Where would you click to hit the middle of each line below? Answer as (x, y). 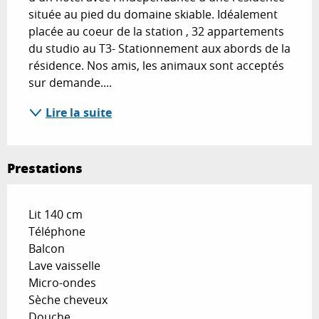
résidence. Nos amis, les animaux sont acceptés (156, 66)
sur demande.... (70, 83)
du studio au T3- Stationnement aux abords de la (159, 49)
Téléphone (57, 232)
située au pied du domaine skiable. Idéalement (153, 15)
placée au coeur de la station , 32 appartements (156, 32)
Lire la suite (79, 113)
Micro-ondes (62, 283)
